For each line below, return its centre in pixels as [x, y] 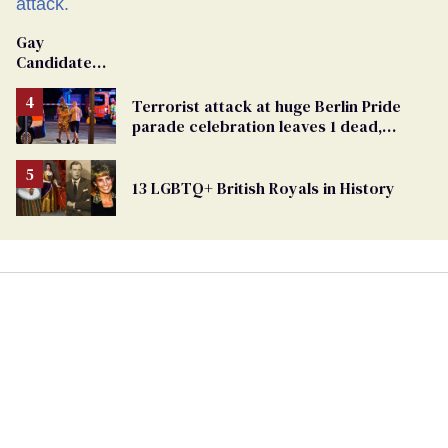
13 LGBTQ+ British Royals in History [263, 187]
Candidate [54, 61]
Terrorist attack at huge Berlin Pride [266, 105]
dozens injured [187, 145]
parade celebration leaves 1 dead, [257, 125]
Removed [51, 81]
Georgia [45, 121]
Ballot [37, 141]
